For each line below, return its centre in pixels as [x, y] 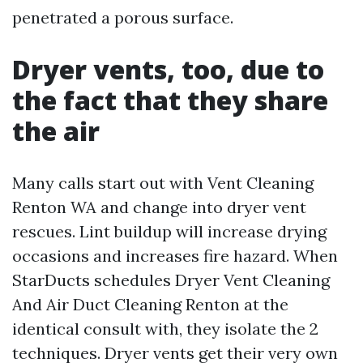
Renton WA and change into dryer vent [159, 207]
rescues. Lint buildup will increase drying [169, 231]
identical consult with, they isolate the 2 [165, 329]
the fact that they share [170, 100]
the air [56, 131]
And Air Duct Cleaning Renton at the [150, 304]
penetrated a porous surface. [123, 17]
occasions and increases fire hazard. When [175, 256]
